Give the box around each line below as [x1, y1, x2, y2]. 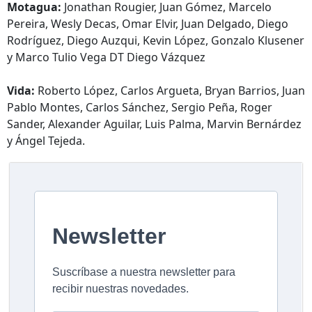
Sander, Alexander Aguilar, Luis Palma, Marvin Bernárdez [7, 116, 302, 132]
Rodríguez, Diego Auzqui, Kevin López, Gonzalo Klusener [7, 32, 304, 48]
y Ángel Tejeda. [7, 132, 85, 148]
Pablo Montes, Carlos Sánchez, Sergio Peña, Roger [7, 99, 272, 115]
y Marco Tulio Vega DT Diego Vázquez [7, 49, 205, 65]
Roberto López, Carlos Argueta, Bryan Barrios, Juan [35, 82, 305, 98]
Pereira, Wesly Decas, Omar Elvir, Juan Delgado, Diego [7, 15, 288, 31]
